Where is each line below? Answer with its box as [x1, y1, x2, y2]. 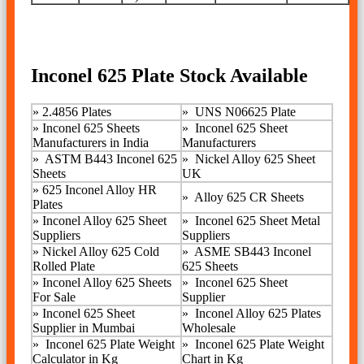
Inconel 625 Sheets [42, 121, 140, 136]
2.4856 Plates [39, 105, 111, 119]
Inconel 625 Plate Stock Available [31, 65, 308, 87]
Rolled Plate [32, 259, 95, 274]
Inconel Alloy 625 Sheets [39, 275, 171, 290]
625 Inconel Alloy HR [39, 183, 157, 197]
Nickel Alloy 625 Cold [39, 245, 159, 259]
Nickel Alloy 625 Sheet [192, 152, 315, 167]
